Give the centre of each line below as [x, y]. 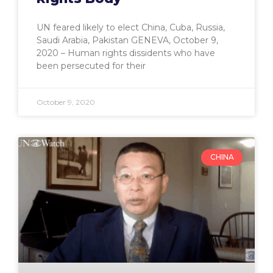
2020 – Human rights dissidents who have [126, 53]
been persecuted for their [91, 66]
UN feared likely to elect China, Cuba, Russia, [131, 28]
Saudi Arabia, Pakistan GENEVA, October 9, [127, 41]
